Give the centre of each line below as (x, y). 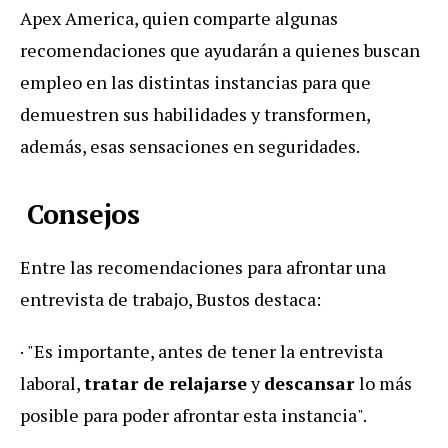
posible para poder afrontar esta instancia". (193, 415)
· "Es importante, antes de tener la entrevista (201, 351)
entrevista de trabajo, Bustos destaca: (170, 299)
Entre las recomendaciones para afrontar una (203, 267)
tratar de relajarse (165, 383)
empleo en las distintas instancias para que (195, 82)
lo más (385, 383)
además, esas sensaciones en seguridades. (190, 146)
